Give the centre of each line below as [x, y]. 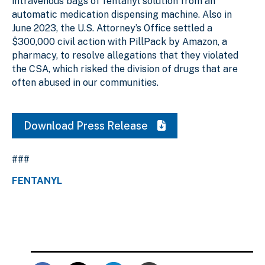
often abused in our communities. [86, 82]
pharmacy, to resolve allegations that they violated [125, 55]
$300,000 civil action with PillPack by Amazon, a [119, 41]
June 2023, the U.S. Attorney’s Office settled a [112, 28]
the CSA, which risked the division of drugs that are [125, 69]
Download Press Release [87, 125]
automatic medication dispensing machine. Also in [122, 14]
